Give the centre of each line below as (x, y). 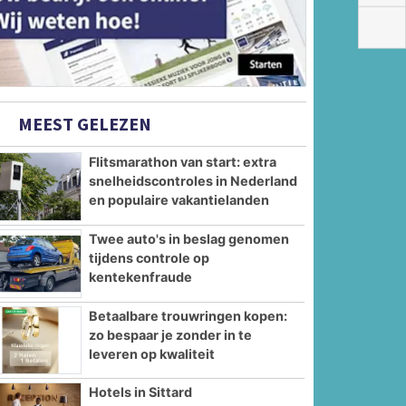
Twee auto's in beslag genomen (189, 238)
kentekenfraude (141, 276)
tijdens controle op (150, 257)
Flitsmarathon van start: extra (183, 162)
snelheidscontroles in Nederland (193, 181)
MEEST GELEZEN (83, 124)
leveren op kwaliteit (152, 353)
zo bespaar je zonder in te (171, 334)
